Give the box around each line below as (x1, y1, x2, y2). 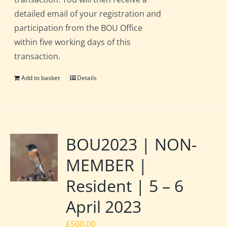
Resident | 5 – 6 (66, 175, 184, 197)
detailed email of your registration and (14, 8, 162, 20)
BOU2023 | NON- (66, 133, 197, 156)
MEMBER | (66, 154, 148, 176)
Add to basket (21, 73, 60, 83)
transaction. (14, 51, 61, 62)
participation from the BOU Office (14, 22, 143, 34)
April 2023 (66, 196, 142, 218)
